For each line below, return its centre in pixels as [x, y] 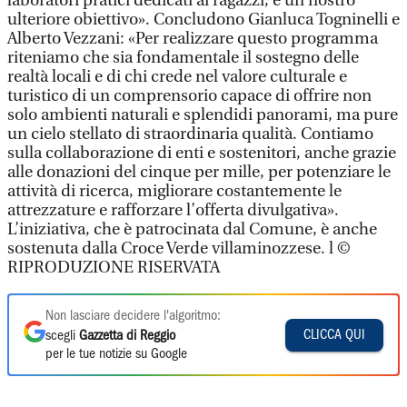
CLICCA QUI [334, 335]
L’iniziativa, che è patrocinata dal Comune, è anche [192, 229]
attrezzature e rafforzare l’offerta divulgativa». [173, 210]
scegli [62, 336]
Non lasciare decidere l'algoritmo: [133, 316]
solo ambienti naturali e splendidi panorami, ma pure [203, 115]
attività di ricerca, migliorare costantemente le [174, 191]
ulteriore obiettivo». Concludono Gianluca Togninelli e [203, 20]
